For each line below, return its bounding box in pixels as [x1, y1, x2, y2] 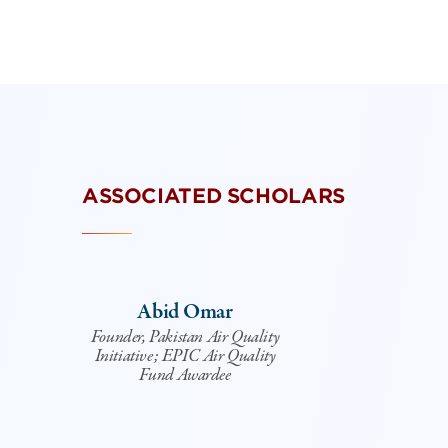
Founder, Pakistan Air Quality [90, 325, 280, 351]
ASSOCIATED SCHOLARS [82, 184, 345, 209]
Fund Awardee [139, 363, 231, 389]
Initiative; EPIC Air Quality [94, 344, 276, 370]
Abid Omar [137, 297, 233, 328]
